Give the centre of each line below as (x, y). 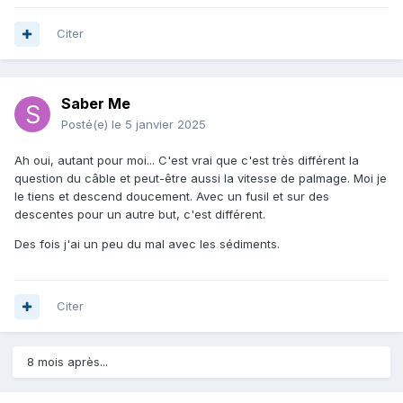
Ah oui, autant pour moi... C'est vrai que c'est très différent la (187, 161)
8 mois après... (67, 362)
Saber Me (96, 104)
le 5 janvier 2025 (159, 125)
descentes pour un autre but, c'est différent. (140, 215)
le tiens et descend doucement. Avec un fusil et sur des (172, 197)
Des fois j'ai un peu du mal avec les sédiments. (147, 244)
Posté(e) (86, 125)
